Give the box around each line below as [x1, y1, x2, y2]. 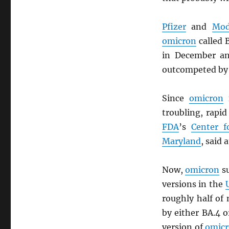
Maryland [162, 136, 201, 146]
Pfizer [162, 21, 186, 32]
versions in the [162, 179, 225, 189]
